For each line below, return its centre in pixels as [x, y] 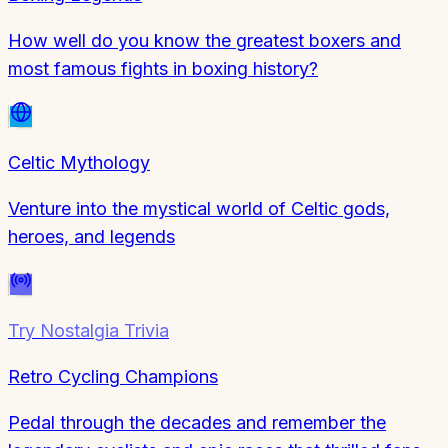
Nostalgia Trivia [104, 330]
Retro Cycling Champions [113, 376]
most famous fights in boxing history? [163, 68]
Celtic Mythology [79, 162]
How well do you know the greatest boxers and [204, 40]
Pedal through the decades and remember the [197, 422]
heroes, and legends [91, 236]
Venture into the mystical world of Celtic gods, [199, 208]
